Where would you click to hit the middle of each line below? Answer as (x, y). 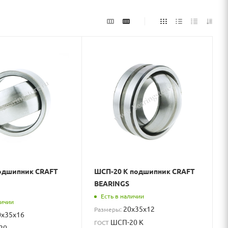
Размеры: (109, 209)
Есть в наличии (123, 196)
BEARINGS (112, 183)
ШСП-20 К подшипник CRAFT (145, 171)
